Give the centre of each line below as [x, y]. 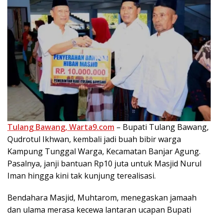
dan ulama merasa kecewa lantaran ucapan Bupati [99, 210]
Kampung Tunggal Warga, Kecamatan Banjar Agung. [104, 152]
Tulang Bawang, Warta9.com [61, 127]
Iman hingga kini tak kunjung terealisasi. [82, 176]
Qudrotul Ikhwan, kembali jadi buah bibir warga [94, 139]
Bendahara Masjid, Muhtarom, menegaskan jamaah [102, 198]
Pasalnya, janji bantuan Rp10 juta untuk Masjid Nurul [104, 164]
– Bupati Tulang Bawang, [162, 127]
